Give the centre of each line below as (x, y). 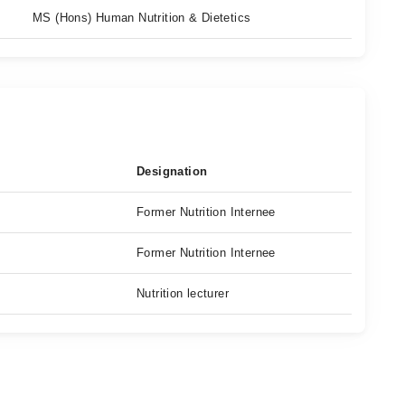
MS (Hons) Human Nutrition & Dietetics (142, 18)
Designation (172, 171)
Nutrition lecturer (183, 293)
